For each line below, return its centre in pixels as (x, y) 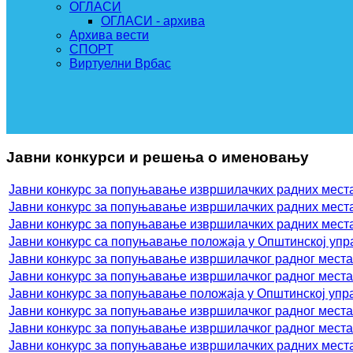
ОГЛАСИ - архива (153, 21)
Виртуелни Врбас (120, 63)
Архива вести (109, 35)
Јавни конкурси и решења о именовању (158, 157)
